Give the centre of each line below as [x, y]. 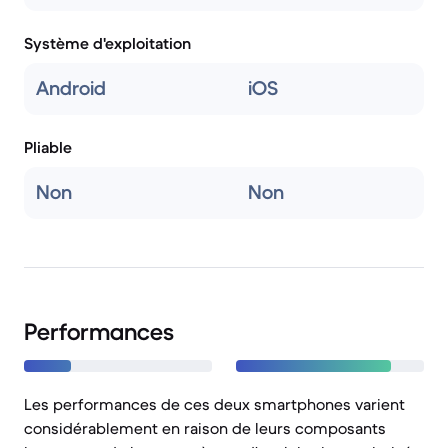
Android [71, 88]
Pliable [48, 147]
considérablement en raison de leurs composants [205, 428]
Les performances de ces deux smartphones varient [214, 404]
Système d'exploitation [107, 43]
